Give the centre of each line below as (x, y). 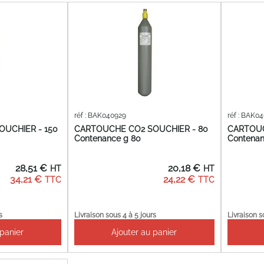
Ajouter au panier (144, 232)
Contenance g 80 (107, 138)
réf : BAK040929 (100, 116)
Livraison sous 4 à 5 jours (115, 215)
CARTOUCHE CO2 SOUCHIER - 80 (141, 129)
